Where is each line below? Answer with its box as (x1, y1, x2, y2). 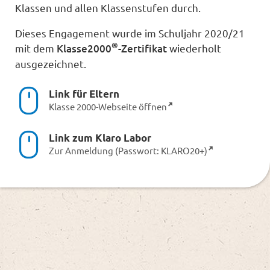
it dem (24, 41, 57, 54)
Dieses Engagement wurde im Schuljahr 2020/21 (15, 26, 245, 39)
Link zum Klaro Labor (48, 131, 151, 144)
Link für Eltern (48, 87, 119, 100)
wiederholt (167, 41, 222, 54)
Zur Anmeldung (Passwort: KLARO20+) (48, 144, 207, 156)
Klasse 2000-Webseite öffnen (48, 100, 167, 112)
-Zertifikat (118, 41, 168, 55)
